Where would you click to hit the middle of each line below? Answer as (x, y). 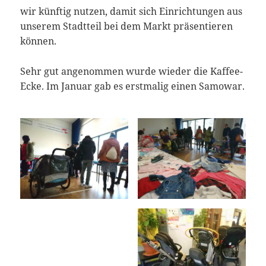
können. (39, 41)
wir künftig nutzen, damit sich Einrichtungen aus (132, 12)
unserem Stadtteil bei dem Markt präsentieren (127, 26)
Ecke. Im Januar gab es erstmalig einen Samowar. (133, 86)
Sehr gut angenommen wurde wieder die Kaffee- (132, 71)
